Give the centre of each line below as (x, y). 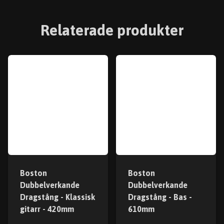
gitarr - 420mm (47, 209)
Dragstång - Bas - (160, 197)
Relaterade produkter (112, 30)
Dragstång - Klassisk (57, 197)
